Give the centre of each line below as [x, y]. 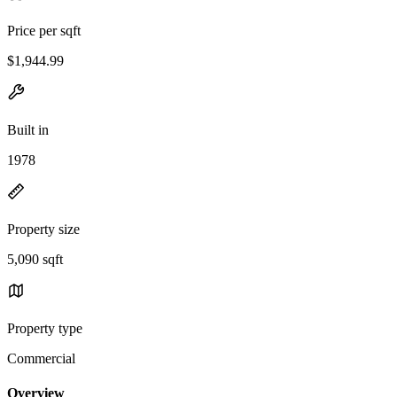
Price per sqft [44, 30]
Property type [45, 328]
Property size [43, 229]
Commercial [41, 358]
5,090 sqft [35, 259]
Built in [28, 129]
